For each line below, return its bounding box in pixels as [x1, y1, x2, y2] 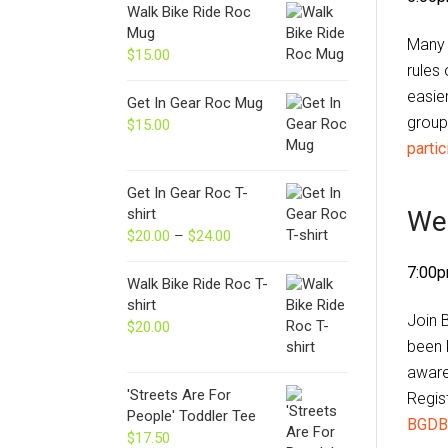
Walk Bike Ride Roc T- [127, 274, 268, 293]
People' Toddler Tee [127, 406, 256, 425]
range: [231, 247, 273, 266]
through [231, 289, 283, 308]
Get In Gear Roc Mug [127, 93, 263, 112]
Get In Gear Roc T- [127, 183, 248, 202]
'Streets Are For [127, 385, 231, 404]
